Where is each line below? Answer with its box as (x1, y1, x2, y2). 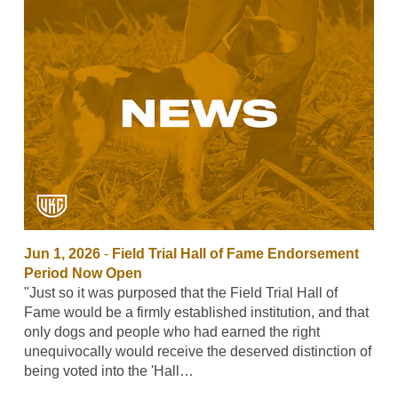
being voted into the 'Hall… (23, 362, 194, 378)
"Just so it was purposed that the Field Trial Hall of (23, 284, 338, 300)
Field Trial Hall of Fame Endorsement (111, 245, 359, 261)
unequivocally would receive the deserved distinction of (23, 343, 371, 359)
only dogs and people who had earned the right (23, 323, 320, 339)
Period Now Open (23, 265, 142, 281)
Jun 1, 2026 (23, 245, 100, 261)
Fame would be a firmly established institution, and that (23, 304, 369, 320)
